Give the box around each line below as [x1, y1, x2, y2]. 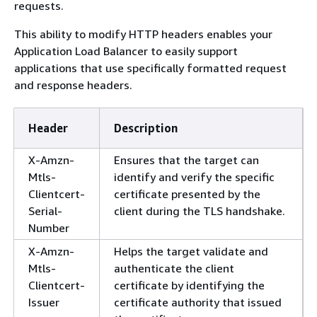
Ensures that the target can [114, 152, 259, 167]
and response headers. [14, 77, 132, 92]
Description [114, 120, 178, 135]
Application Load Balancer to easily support [14, 43, 238, 58]
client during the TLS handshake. [114, 203, 285, 218]
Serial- [28, 203, 62, 218]
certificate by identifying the [114, 277, 265, 292]
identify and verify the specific [114, 169, 275, 184]
